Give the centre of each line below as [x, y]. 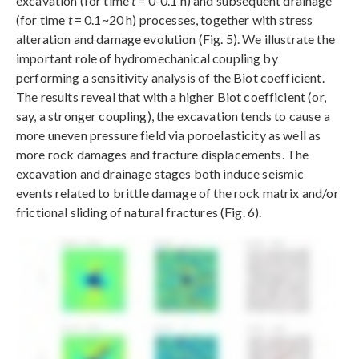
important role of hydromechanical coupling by [147, 58]
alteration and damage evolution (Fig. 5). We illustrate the [175, 38]
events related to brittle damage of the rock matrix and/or [177, 192]
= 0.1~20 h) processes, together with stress [192, 19]
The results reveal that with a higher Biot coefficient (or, [171, 96]
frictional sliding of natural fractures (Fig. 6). [139, 212]
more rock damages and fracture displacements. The [163, 154]
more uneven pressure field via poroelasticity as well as [169, 135]
